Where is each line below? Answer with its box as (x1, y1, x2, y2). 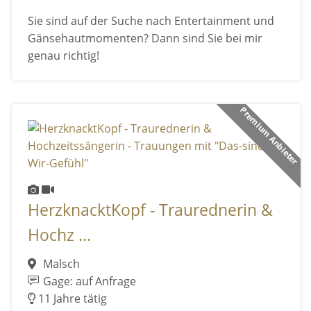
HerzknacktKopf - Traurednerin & (27, 199, 273, 221)
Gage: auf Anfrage (40, 274, 137, 289)
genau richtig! (27, 48, 99, 64)
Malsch (40, 256, 80, 272)
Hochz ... (27, 224, 91, 246)
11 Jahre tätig (35, 291, 107, 307)
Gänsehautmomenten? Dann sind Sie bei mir (27, 31, 262, 47)
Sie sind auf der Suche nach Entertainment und (27, 13, 274, 29)
